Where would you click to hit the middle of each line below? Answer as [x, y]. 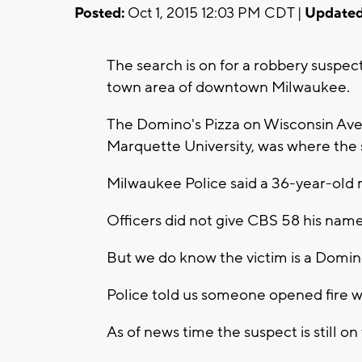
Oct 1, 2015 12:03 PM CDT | [215, 13]
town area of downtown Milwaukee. [228, 87]
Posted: [99, 13]
